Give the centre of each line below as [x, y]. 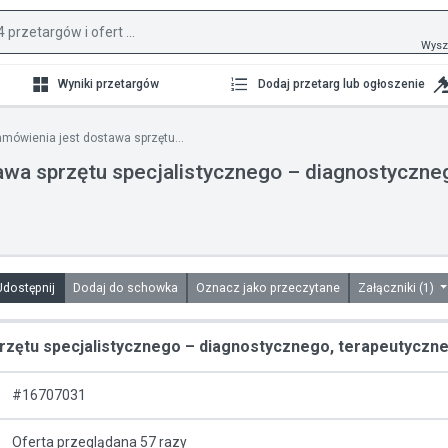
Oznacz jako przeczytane [291, 288]
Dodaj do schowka [152, 288]
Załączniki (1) [397, 288]
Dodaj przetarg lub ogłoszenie [341, 84]
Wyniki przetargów [109, 84]
